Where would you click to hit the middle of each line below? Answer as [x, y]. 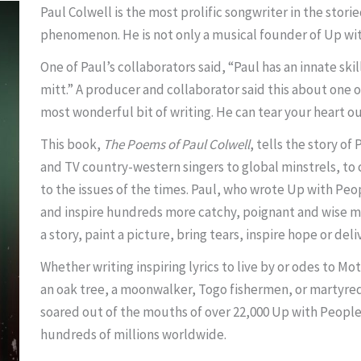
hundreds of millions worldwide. [134, 335]
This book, [71, 145]
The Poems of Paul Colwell [176, 145]
